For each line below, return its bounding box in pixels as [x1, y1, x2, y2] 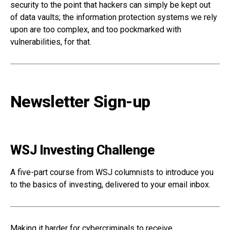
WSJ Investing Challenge [10, 142, 155, 158]
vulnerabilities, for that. [10, 37, 91, 47]
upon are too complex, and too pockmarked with [10, 25, 181, 34]
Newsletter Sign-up [10, 92, 150, 111]
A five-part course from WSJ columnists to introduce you [10, 167, 214, 177]
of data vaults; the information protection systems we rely [10, 12, 217, 22]
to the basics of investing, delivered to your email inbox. [10, 180, 210, 189]
